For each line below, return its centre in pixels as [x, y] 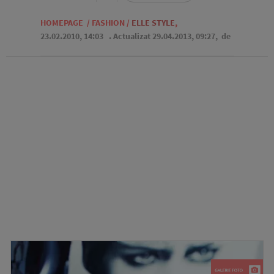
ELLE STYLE [153, 23]
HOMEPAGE [61, 23]
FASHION [108, 23]
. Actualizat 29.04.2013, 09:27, [164, 36]
